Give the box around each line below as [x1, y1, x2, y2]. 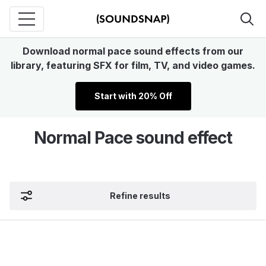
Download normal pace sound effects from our [23, 45, 243, 57]
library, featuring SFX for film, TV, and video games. [11, 59, 255, 71]
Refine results [110, 191, 170, 201]
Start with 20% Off [94, 91, 172, 101]
